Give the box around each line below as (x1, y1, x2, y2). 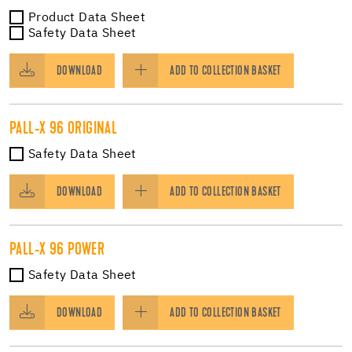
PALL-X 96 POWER (9, 241, 104, 259)
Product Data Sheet (28, 10, 146, 24)
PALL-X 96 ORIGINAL (9, 120, 118, 138)
